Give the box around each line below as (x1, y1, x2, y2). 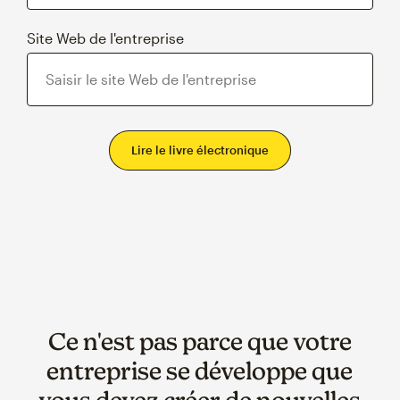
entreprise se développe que (46, 355, 354, 385)
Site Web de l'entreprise (27, 29, 184, 46)
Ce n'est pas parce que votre (47, 326, 352, 355)
